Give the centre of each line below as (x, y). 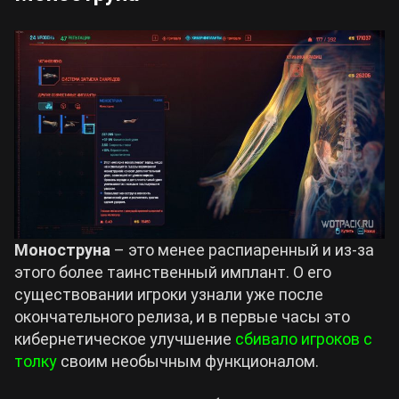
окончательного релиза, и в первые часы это (182, 317)
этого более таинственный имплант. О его (173, 272)
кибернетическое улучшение (125, 339)
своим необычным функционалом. (188, 361)
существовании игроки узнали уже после (169, 294)
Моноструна (62, 250)
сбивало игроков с (304, 339)
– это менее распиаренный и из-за (242, 250)
